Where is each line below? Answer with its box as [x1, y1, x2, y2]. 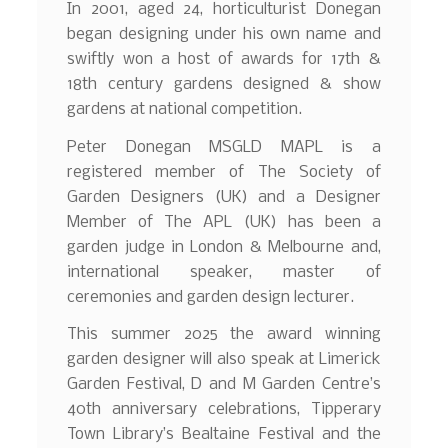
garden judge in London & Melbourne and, [67, 238, 381, 256]
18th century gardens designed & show [67, 75, 381, 93]
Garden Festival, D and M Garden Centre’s [67, 376, 381, 394]
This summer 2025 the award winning [67, 326, 381, 344]
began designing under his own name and [67, 25, 381, 43]
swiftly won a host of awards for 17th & [67, 50, 381, 68]
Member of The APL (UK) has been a [67, 213, 381, 231]
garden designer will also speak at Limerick [67, 351, 381, 369]
